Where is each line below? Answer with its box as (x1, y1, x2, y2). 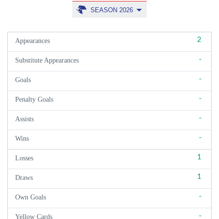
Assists (15, 115, 34, 123)
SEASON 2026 (90, 6, 135, 14)
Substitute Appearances (15, 57, 79, 64)
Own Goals (15, 194, 46, 201)
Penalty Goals (15, 96, 53, 103)
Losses (15, 154, 33, 162)
